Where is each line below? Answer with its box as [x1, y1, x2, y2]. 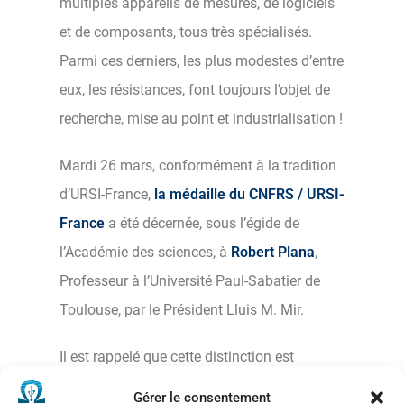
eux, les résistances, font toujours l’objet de [60, 80, 330, 98]
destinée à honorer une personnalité [60, 376, 286, 394]
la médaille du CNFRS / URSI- [154, 185, 344, 203]
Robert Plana [231, 243, 315, 261]
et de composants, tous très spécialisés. [60, 23, 312, 41]
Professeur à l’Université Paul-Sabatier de [60, 271, 320, 289]
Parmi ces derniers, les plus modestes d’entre [60, 51, 344, 69]
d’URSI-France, [60, 185, 154, 203]
